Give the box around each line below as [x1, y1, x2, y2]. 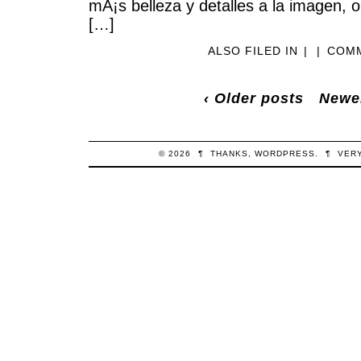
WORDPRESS [254, 149, 315, 159]
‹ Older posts [204, 89, 305, 106]
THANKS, [210, 149, 255, 159]
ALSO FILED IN [208, 44, 303, 57]
